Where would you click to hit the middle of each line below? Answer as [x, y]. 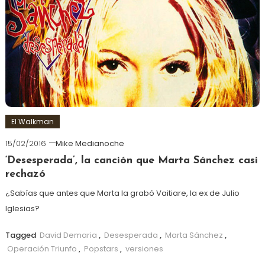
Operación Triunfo [42, 248]
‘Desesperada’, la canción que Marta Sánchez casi [131, 160]
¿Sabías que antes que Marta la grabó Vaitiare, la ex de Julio [122, 193]
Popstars [101, 248]
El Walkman [32, 121]
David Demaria [68, 235]
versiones [144, 248]
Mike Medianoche [90, 143]
